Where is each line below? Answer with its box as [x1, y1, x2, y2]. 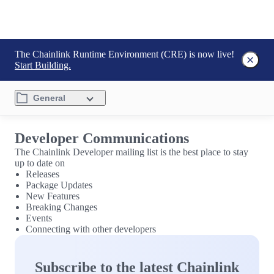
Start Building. [15, 60, 71, 70]
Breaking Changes [26, 202, 97, 212]
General [33, 93, 65, 103]
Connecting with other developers [26, 224, 156, 234]
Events [26, 213, 52, 223]
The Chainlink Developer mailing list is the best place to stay [15, 147, 248, 157]
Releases [26, 169, 59, 179]
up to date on [15, 158, 65, 168]
